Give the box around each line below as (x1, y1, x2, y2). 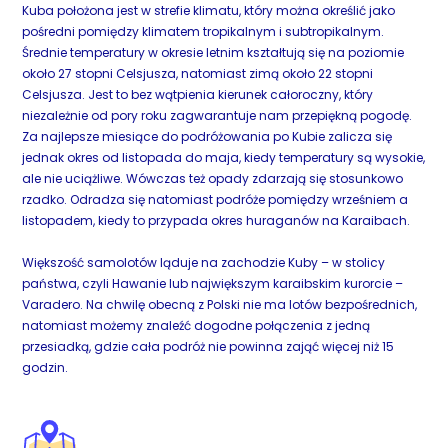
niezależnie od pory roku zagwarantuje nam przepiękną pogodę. (22, 107, 413, 124)
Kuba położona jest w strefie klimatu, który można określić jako (22, 2, 396, 19)
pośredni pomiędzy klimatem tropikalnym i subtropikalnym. (22, 23, 385, 40)
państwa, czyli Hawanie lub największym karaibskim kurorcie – (22, 275, 404, 292)
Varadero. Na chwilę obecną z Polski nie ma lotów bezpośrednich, (22, 296, 418, 313)
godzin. (22, 359, 69, 376)
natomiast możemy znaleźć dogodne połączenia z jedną (22, 317, 371, 334)
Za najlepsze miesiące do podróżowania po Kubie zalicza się (22, 128, 393, 145)
